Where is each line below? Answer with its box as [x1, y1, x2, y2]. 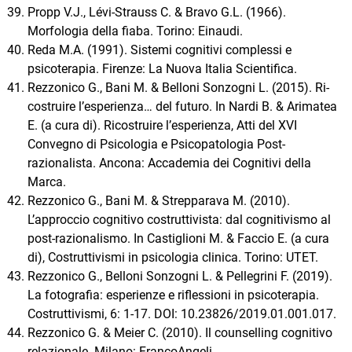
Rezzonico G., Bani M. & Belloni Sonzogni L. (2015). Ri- [27, 80, 329, 96]
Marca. [27, 174, 66, 190]
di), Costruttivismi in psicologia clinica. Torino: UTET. [27, 250, 318, 266]
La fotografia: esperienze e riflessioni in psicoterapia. [27, 288, 319, 303]
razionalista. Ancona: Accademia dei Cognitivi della [27, 156, 311, 171]
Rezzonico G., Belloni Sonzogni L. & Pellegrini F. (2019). [27, 269, 332, 284]
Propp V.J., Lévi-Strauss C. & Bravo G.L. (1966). [27, 5, 286, 20]
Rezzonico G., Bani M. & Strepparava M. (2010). [27, 193, 290, 209]
